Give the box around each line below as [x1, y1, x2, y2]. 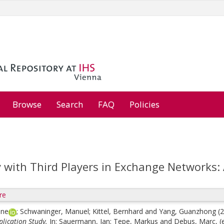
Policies [129, 98, 159, 110]
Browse [12, 98, 41, 110]
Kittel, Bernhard [92, 206, 143, 216]
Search [56, 98, 83, 110]
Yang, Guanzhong [159, 206, 216, 216]
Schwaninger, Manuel [20, 206, 89, 216]
